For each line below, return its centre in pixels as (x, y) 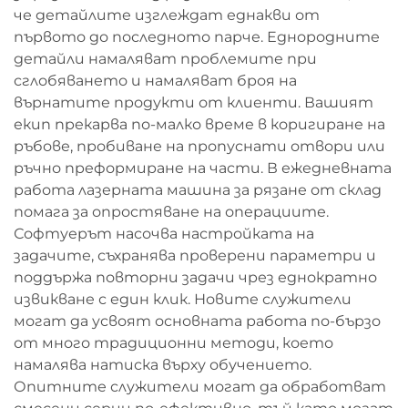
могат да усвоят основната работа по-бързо (197, 321)
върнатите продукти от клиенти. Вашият (194, 102)
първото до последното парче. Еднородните (197, 37)
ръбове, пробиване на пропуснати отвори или (199, 146)
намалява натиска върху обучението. (163, 365)
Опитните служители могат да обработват (200, 387)
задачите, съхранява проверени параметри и (195, 255)
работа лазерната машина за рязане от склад (198, 190)
